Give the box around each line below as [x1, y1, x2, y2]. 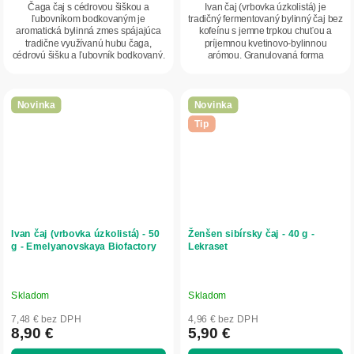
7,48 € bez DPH [11, 313, 81, 325]
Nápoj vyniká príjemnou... [36, 62, 141, 73]
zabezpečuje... [235, 62, 296, 73]
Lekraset [188, 240, 228, 252]
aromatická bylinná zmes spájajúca [16, 25, 161, 37]
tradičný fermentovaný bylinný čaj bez [188, 13, 343, 24]
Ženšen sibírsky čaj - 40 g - [188, 228, 314, 239]
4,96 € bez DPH [188, 313, 258, 325]
